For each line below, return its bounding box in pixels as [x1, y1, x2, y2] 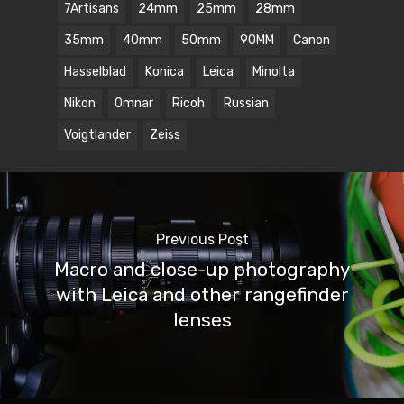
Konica [145, 64, 184, 79]
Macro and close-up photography [54, 258, 350, 280]
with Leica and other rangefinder [55, 283, 349, 306]
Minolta [252, 64, 295, 79]
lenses [172, 308, 232, 331]
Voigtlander [64, 127, 131, 142]
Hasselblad [64, 64, 126, 79]
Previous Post [155, 230, 249, 248]
